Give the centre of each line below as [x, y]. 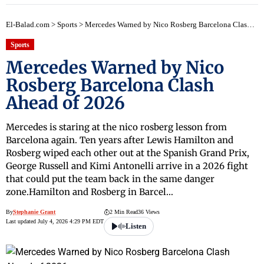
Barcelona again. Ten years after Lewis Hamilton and [120, 140]
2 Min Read [124, 212]
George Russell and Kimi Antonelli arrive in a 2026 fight [127, 166]
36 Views [149, 212]
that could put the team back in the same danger [110, 179]
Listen [136, 226]
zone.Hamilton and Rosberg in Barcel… [90, 192]
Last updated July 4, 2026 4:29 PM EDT [55, 222]
